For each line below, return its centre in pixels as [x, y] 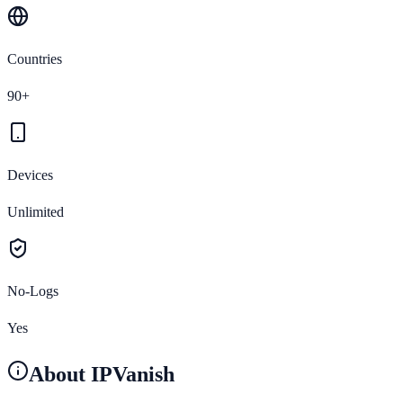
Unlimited [36, 211]
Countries [35, 58]
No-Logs [33, 291]
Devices [30, 175]
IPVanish [133, 374]
